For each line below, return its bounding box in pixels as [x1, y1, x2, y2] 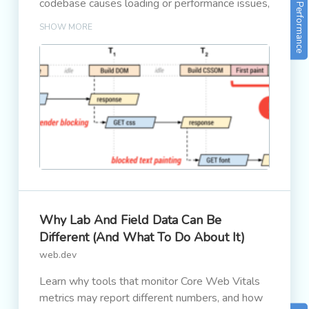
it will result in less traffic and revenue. [39, 12, 222, 28]
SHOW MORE [39, 21, 92, 32]
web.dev [39, 248, 77, 261]
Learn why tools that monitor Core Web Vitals [39, 274, 260, 289]
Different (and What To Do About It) [39, 229, 245, 246]
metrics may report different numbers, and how [39, 290, 263, 306]
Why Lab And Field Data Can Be [39, 212, 221, 228]
